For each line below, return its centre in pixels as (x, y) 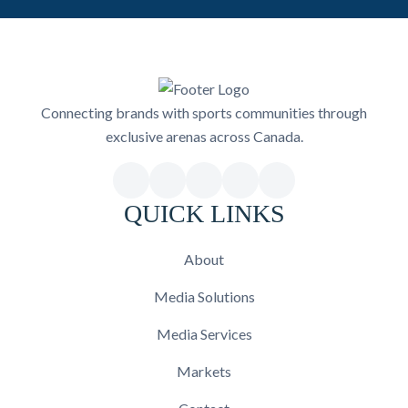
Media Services (204, 334)
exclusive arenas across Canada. (204, 136)
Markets (204, 371)
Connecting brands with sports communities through (204, 112)
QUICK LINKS (204, 214)
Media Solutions (204, 296)
